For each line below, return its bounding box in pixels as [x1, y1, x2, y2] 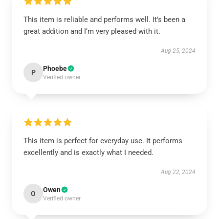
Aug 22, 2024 [161, 169, 196, 175]
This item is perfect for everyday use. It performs [23, 136, 182, 145]
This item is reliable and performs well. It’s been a [23, 15, 185, 24]
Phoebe [43, 65, 67, 72]
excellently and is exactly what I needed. [23, 148, 153, 157]
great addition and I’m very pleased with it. [23, 27, 160, 36]
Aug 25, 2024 [161, 47, 196, 54]
